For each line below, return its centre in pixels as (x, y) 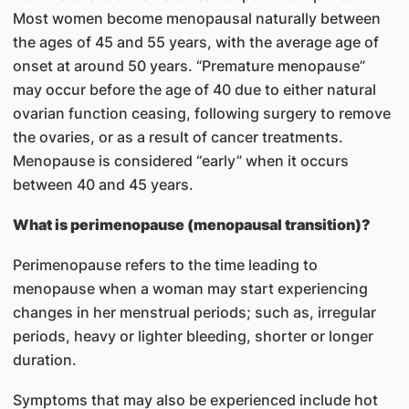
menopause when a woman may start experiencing (190, 288)
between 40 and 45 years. (103, 184)
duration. (44, 360)
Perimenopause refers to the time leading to (165, 265)
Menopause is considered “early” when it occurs (180, 161)
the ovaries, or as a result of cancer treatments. (178, 137)
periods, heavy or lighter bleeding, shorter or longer (193, 336)
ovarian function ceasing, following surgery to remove (201, 113)
